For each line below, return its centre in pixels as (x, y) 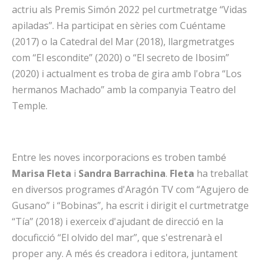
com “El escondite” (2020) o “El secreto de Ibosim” (121, 58)
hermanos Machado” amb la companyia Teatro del (124, 90)
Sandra (95, 173)
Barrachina (140, 173)
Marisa (28, 173)
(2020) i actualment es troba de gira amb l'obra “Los (127, 74)
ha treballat (221, 173)
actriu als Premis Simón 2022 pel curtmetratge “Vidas (129, 9)
